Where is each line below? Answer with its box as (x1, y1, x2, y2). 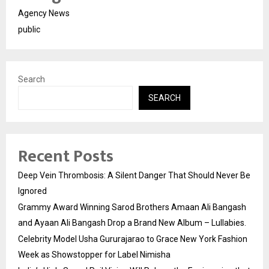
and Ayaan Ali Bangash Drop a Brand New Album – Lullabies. (18, 217, 246, 228)
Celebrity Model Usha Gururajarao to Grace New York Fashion (18, 234, 247, 244)
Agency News (18, 8, 70, 18)
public (18, 24, 40, 34)
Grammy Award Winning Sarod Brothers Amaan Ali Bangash (18, 202, 246, 212)
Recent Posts (18, 142, 113, 171)
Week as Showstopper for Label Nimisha (18, 249, 171, 259)
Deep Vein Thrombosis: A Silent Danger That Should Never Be (18, 170, 250, 180)
